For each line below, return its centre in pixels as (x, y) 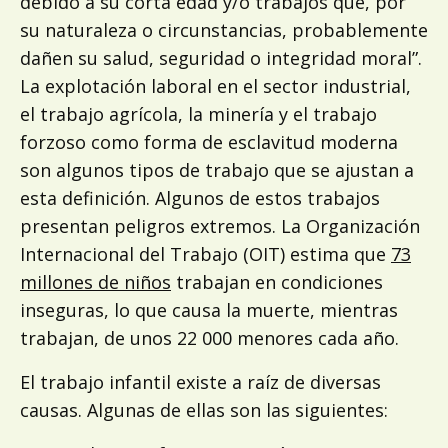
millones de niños (95, 281)
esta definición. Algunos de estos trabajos (200, 197)
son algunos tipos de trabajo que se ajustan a (217, 169)
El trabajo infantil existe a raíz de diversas (200, 381)
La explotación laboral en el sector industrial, (215, 85)
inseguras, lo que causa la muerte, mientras (209, 309)
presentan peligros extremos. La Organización (220, 225)
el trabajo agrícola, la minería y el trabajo (198, 113)
